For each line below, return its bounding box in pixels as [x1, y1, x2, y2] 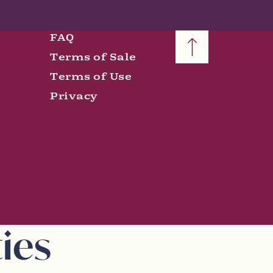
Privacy [50, 78, 97, 115]
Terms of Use [50, 58, 132, 95]
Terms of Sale [50, 39, 136, 76]
